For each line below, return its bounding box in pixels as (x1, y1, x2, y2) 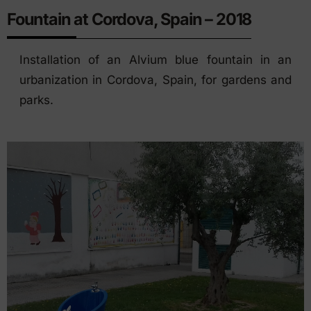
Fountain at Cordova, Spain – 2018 (6, 8, 252, 29)
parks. (19, 92, 53, 107)
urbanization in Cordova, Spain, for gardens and (19, 72, 292, 87)
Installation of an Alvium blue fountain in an (19, 52, 292, 67)
